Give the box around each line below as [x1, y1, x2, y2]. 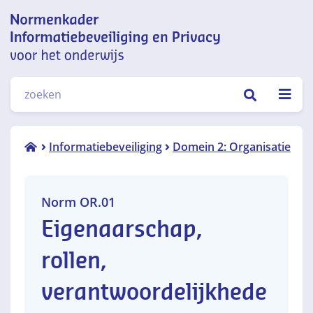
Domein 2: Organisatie [173, 139, 291, 154]
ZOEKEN [243, 89, 271, 99]
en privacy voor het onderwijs [10, 91, 184, 103]
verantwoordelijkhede [41, 282, 267, 304]
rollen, [41, 250, 107, 272]
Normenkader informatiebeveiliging [10, 68, 219, 81]
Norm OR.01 [41, 194, 115, 210]
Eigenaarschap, [41, 219, 203, 241]
